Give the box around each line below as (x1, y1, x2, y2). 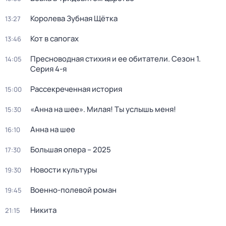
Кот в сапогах (30, 33, 79, 44)
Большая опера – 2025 (30, 144, 111, 155)
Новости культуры (30, 164, 97, 175)
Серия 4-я (30, 64, 67, 74)
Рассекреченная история (30, 84, 122, 94)
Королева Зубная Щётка (30, 13, 118, 24)
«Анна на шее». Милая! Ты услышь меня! (30, 104, 176, 115)
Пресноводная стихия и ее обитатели (30, 53, 168, 64)
